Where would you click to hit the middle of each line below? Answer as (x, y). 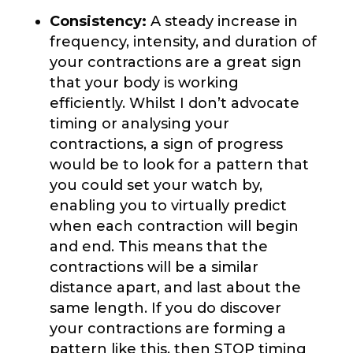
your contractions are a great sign (175, 62)
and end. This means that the (158, 246)
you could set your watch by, (156, 185)
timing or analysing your (139, 123)
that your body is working (144, 82)
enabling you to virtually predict (168, 205)
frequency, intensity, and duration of (183, 41)
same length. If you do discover (165, 308)
